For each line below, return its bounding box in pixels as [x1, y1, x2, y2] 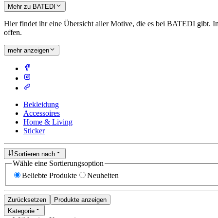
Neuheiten [87, 171, 119, 180]
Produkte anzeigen [54, 196, 107, 204]
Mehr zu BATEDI [8, 3, 55, 11]
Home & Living [23, 118, 73, 127]
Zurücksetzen [8, 196, 46, 204]
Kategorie [8, 207, 35, 215]
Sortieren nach [14, 150, 55, 158]
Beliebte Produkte [22, 171, 77, 180]
